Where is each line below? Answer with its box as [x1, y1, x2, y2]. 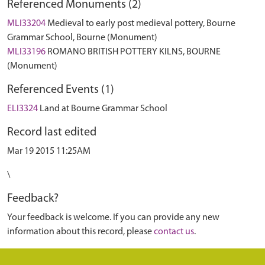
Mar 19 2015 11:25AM [7, 147, 91, 156]
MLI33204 [7, 19, 46, 28]
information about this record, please [7, 227, 154, 237]
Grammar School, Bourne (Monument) [7, 33, 157, 43]
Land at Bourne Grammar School [40, 104, 167, 114]
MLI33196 [7, 47, 46, 57]
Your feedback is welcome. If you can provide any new [7, 213, 219, 222]
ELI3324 [7, 104, 38, 114]
